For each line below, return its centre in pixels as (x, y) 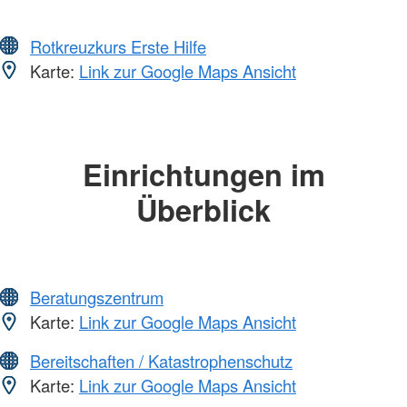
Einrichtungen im (203, 174)
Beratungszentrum (97, 298)
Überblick (203, 209)
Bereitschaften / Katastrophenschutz (161, 361)
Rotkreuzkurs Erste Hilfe (118, 46)
